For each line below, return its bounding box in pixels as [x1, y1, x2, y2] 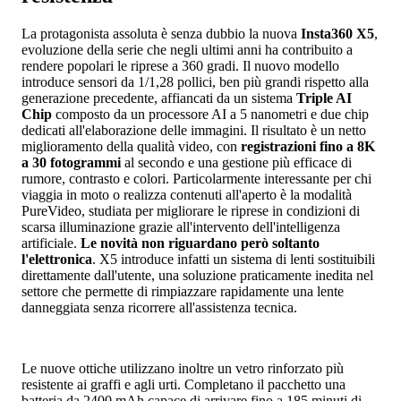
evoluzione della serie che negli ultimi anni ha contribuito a [21, 41, 353, 57]
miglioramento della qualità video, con [21, 138, 241, 154]
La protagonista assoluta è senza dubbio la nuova [21, 25, 301, 41]
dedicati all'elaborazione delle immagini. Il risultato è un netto [21, 122, 366, 138]
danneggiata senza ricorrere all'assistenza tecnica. [21, 299, 297, 315]
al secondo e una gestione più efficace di [121, 154, 352, 170]
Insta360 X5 [301, 25, 374, 41]
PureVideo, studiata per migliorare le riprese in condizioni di [21, 202, 360, 218]
